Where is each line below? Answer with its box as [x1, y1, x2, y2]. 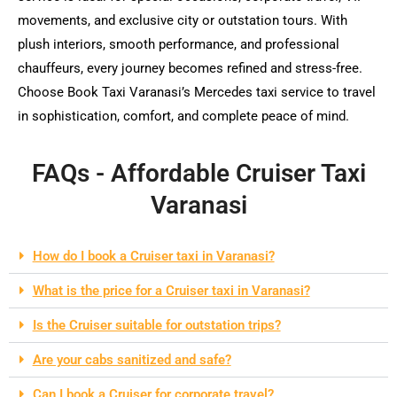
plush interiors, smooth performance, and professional [18, 35, 339, 52]
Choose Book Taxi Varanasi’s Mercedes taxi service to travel [18, 83, 376, 100]
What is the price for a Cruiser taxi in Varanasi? [32, 283, 310, 300]
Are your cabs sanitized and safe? [32, 352, 231, 369]
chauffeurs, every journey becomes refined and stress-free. [18, 59, 362, 76]
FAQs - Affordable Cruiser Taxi [31, 159, 366, 189]
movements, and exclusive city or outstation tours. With [18, 12, 347, 28]
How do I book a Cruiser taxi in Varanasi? [32, 248, 275, 265]
